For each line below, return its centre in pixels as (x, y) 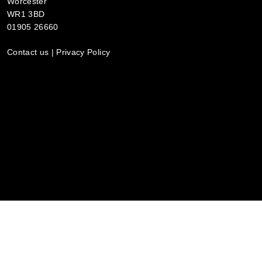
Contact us (28, 52)
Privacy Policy (83, 52)
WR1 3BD (26, 14)
